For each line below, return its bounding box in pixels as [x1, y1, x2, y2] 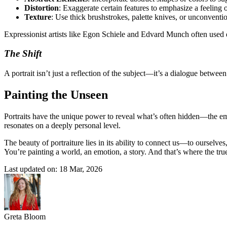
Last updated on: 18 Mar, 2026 [4, 164, 102, 173]
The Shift [4, 48, 42, 59]
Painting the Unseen [4, 88, 108, 101]
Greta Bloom [4, 212, 46, 221]
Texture [24, 12, 51, 21]
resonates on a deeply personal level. [4, 121, 121, 130]
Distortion [24, 3, 59, 12]
